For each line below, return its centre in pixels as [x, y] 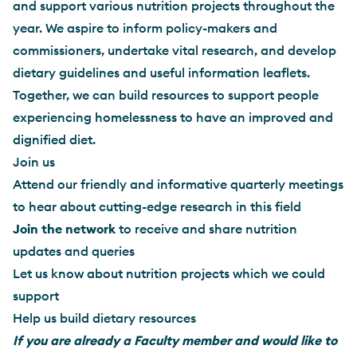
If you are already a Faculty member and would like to [175, 340]
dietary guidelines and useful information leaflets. [161, 72]
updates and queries [74, 251]
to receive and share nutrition [206, 228]
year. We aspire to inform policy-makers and [145, 27]
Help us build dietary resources [104, 318]
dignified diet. [54, 139]
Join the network [64, 228]
